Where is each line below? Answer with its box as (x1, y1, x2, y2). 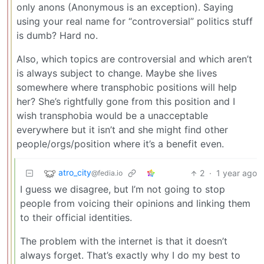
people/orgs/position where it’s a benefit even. (16, 138, 224, 150)
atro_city (58, 167, 91, 178)
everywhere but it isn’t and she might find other (16, 124, 228, 136)
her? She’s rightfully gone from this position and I (16, 95, 235, 108)
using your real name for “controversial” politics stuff (16, 15, 253, 28)
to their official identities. (20, 212, 132, 224)
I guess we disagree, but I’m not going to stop (20, 183, 225, 196)
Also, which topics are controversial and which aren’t (16, 53, 252, 65)
